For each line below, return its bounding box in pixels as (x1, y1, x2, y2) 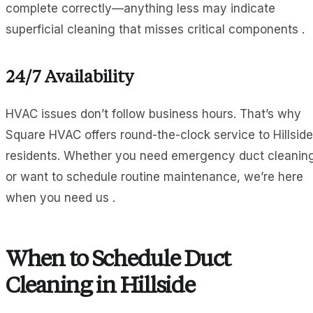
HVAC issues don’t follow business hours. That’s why (6, 107, 301, 122)
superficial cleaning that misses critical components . (6, 22, 305, 37)
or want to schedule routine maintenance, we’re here (6, 170, 303, 184)
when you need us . (6, 191, 115, 205)
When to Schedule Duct (6, 249, 231, 272)
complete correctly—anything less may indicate (6, 1, 275, 16)
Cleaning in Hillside (6, 276, 195, 299)
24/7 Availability (6, 70, 133, 87)
